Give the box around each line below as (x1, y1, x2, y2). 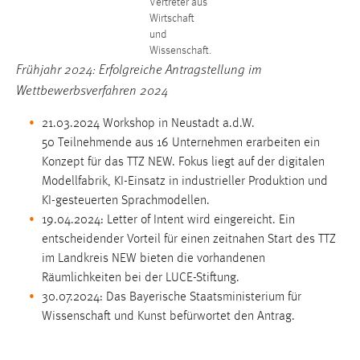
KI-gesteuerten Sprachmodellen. (42, 194, 210, 208)
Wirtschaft (149, 14, 194, 25)
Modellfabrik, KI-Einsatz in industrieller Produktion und (42, 175, 328, 189)
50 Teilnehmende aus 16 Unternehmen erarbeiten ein (42, 137, 320, 150)
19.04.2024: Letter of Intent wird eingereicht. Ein (42, 214, 295, 227)
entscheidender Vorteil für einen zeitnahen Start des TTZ (42, 233, 336, 247)
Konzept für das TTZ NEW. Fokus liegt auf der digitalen (42, 156, 325, 170)
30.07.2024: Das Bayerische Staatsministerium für (42, 291, 301, 305)
